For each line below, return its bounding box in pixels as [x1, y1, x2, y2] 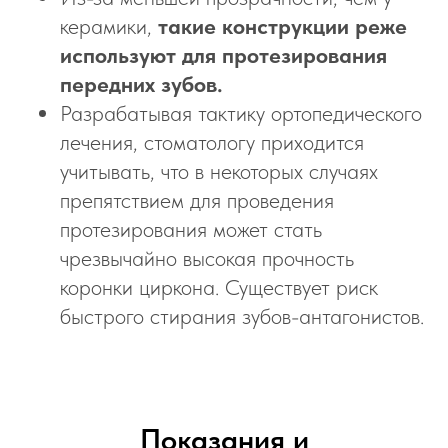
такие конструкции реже [158, 13, 407, 39]
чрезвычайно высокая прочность [60, 245, 354, 271]
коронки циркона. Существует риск [60, 274, 378, 300]
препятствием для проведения [60, 187, 334, 213]
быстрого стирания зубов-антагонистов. [60, 303, 424, 329]
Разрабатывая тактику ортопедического [60, 100, 422, 126]
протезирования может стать [60, 216, 322, 242]
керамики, [60, 13, 158, 39]
